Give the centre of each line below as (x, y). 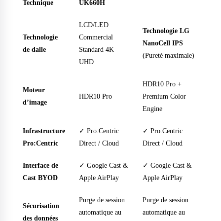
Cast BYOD (40, 178)
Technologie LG (166, 31)
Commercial (96, 37)
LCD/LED (94, 25)
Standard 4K (96, 50)
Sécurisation (41, 206)
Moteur (34, 90)
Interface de (40, 166)
